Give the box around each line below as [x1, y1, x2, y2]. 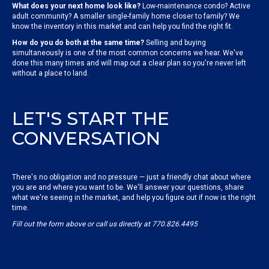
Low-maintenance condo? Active [141, 2, 250, 11]
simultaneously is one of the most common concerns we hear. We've [12, 49, 243, 58]
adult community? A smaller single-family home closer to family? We [12, 12, 240, 21]
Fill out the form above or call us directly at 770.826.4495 [12, 220, 198, 229]
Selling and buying [144, 38, 206, 47]
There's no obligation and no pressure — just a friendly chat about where [12, 173, 251, 182]
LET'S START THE [12, 107, 169, 130]
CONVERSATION [12, 127, 160, 150]
